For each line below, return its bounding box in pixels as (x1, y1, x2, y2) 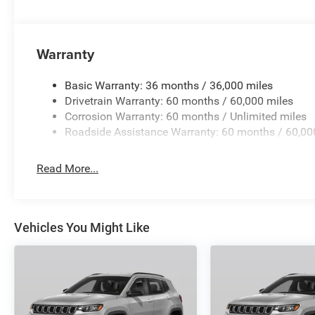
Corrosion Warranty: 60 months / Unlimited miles (65, 110, 307, 124)
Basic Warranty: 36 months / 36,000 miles (65, 79, 274, 93)
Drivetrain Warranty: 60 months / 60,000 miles (65, 94, 294, 108)
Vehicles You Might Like (14, 220, 150, 236)
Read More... (37, 162, 99, 176)
